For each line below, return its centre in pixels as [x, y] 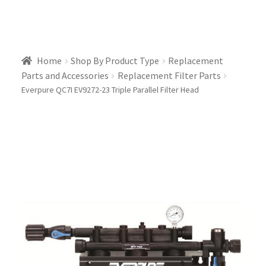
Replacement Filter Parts [169, 75]
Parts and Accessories [65, 75]
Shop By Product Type [115, 60]
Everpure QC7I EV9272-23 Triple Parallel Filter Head [110, 89]
